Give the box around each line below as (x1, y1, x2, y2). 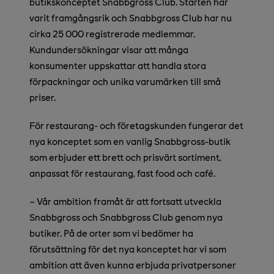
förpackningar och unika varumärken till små (29, 75, 221, 87)
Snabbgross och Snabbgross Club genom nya (29, 211, 223, 223)
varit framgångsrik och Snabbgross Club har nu (29, 12, 232, 24)
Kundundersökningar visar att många (29, 43, 188, 56)
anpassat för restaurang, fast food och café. (29, 167, 215, 179)
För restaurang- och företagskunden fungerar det (29, 119, 243, 131)
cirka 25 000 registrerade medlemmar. (29, 28, 195, 40)
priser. (29, 91, 56, 103)
